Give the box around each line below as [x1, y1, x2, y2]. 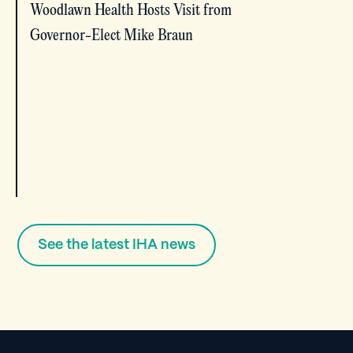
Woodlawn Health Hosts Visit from [30, 2, 232, 19]
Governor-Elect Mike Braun [30, 27, 193, 44]
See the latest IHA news [37, 237, 195, 252]
